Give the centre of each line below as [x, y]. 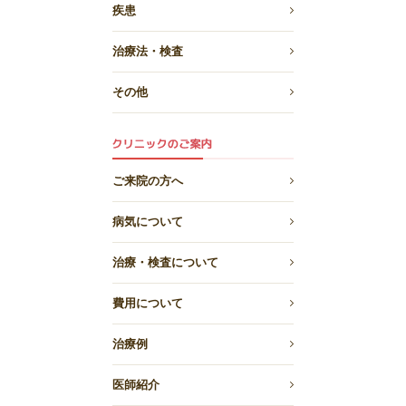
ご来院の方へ [148, 180]
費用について [148, 303]
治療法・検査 [148, 51]
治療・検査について [165, 262]
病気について [148, 221]
